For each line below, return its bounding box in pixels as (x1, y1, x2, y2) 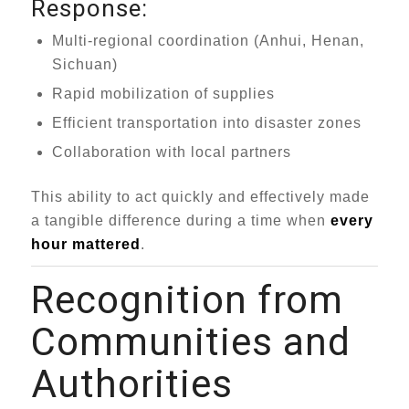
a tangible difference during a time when (30, 213, 330, 228)
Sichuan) (51, 57, 118, 72)
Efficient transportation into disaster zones (51, 115, 362, 131)
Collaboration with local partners (51, 144, 291, 160)
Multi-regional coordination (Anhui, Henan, (51, 33, 364, 48)
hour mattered (30, 236, 141, 252)
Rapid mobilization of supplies (51, 86, 275, 101)
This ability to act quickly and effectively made (30, 189, 370, 204)
